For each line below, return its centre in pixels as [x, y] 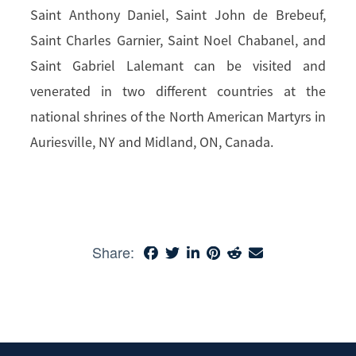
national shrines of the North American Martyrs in [178, 117]
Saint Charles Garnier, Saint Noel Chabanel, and [178, 41]
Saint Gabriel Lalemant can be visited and [178, 66]
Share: [114, 252]
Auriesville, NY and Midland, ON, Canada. [152, 142]
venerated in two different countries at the [178, 91]
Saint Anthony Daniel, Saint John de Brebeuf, [178, 15]
